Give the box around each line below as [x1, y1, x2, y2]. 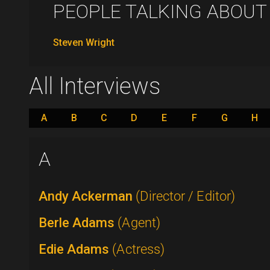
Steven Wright [53, 37, 115, 49]
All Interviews [29, 73, 160, 100]
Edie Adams [39, 242, 112, 257]
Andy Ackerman [39, 189, 136, 204]
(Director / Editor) [136, 189, 235, 204]
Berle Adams [39, 215, 118, 231]
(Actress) [112, 242, 165, 257]
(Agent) [118, 215, 160, 231]
